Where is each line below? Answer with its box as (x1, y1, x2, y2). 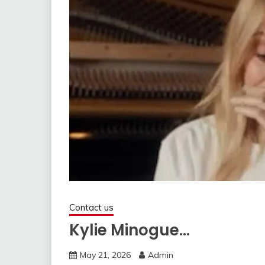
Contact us (69, 202, 114, 214)
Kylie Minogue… (69, 219, 190, 241)
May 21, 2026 (80, 250, 131, 261)
